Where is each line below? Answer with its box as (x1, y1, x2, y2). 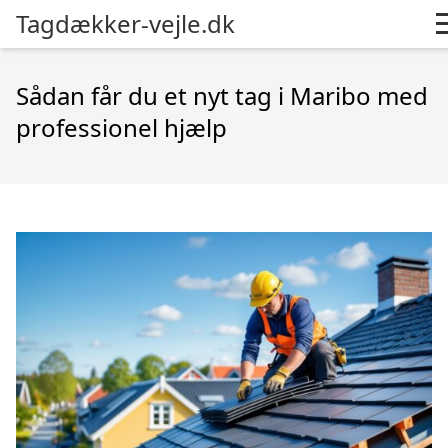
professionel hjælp (16, 111, 227, 144)
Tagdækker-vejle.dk (16, 7, 235, 40)
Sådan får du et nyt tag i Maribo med (16, 79, 428, 112)
